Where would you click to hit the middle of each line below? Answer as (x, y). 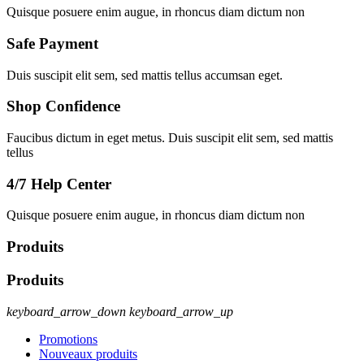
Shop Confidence (63, 106)
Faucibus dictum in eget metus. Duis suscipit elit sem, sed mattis (170, 138)
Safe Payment (52, 43)
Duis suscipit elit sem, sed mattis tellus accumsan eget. (145, 75)
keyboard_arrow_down (66, 311)
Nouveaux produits (88, 353)
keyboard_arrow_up (181, 311)
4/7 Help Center (59, 184)
